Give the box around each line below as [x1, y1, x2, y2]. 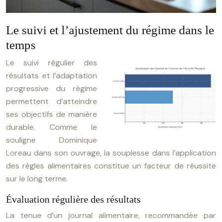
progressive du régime [6, 83, 97, 94]
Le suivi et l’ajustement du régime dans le [6, 23, 214, 37]
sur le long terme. [6, 173, 68, 184]
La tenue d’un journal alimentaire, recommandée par [6, 210, 216, 221]
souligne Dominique [6, 135, 97, 145]
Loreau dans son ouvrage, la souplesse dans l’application [6, 148, 216, 158]
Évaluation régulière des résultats [6, 194, 141, 205]
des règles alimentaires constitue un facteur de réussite [6, 161, 216, 171]
